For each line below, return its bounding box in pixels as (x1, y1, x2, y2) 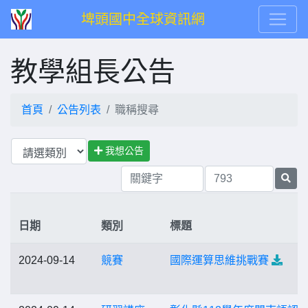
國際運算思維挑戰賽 (170, 254, 269, 266)
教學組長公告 (10, 56, 175, 87)
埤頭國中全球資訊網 (81, 12, 205, 27)
